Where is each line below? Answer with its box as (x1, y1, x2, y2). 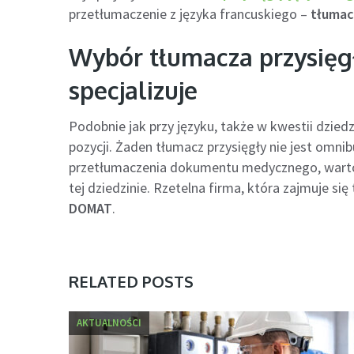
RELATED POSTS (69, 271, 194, 292)
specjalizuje (69, 75, 198, 106)
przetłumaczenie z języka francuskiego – (69, 5, 311, 24)
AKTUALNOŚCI (77, 316, 141, 330)
